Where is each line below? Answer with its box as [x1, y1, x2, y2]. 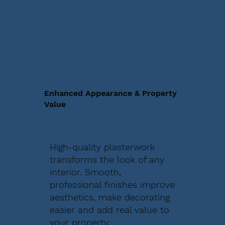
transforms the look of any [50, 154, 165, 165]
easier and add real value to [50, 204, 170, 215]
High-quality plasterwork [50, 141, 155, 152]
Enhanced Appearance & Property [44, 88, 177, 98]
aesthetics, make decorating [50, 191, 170, 202]
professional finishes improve [50, 179, 175, 190]
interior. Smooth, [50, 166, 122, 177]
